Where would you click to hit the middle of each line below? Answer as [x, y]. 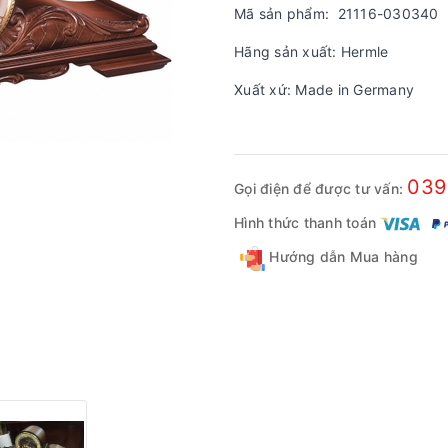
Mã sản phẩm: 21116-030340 [336, 13]
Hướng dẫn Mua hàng [341, 256]
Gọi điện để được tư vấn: [321, 188]
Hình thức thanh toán [305, 222]
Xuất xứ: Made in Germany [324, 89]
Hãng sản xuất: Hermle [311, 51]
